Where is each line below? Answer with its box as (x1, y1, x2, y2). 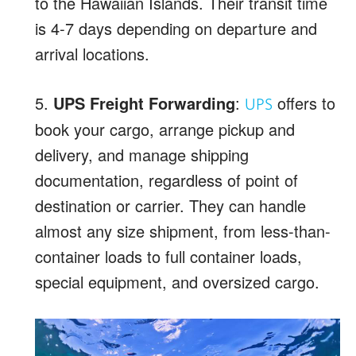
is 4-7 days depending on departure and (35, 16, 317, 40)
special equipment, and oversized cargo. (35, 269, 319, 293)
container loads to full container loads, (35, 244, 302, 268)
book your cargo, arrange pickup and (35, 117, 295, 141)
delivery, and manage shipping (35, 142, 249, 166)
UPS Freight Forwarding (53, 91, 235, 114)
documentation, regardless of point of (35, 168, 298, 192)
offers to (273, 91, 335, 114)
